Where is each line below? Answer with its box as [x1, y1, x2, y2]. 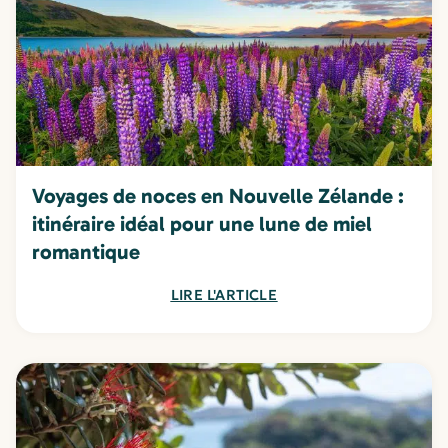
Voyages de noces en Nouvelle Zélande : [32, 183, 404, 209]
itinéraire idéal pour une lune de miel [32, 211, 372, 237]
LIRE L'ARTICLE [170, 286, 278, 305]
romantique [32, 239, 140, 265]
